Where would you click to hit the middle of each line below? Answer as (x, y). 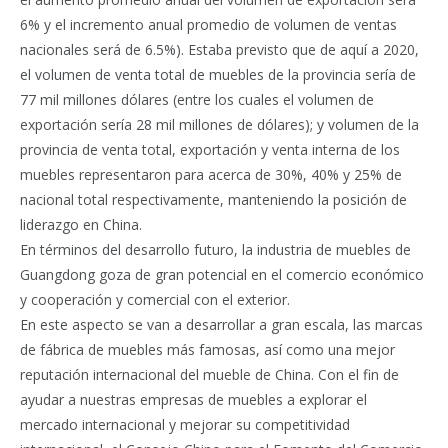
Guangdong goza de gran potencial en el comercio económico (222, 274)
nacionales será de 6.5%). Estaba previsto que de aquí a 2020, (219, 49)
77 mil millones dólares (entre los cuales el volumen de (197, 99)
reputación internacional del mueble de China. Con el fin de (209, 374)
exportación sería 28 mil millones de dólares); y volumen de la (219, 124)
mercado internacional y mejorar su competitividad (185, 424)
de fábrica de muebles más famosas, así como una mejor (207, 349)
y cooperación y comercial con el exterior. (155, 299)
